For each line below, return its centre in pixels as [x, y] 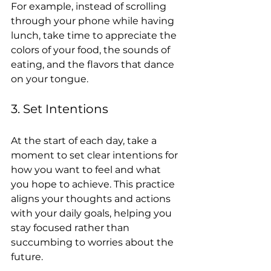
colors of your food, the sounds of [92, 50]
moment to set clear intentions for [96, 155]
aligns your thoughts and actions [92, 199]
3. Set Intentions [60, 109]
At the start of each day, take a [85, 141]
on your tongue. [50, 79]
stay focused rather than [71, 228]
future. [27, 257]
